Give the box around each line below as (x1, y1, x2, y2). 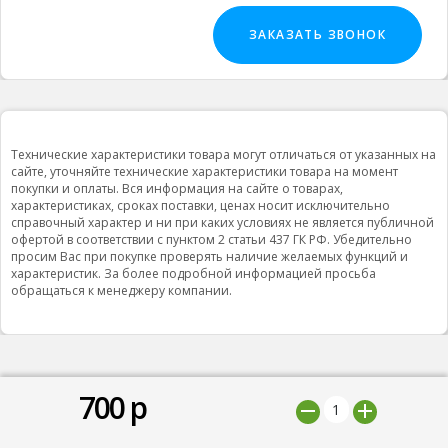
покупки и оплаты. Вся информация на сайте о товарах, (11, 180, 343, 197)
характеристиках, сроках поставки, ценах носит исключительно (11, 197, 390, 214)
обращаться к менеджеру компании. (11, 282, 232, 299)
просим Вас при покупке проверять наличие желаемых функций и (11, 248, 408, 265)
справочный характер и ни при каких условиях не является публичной (11, 214, 434, 231)
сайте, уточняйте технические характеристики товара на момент (11, 163, 398, 180)
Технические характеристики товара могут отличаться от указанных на (11, 146, 436, 163)
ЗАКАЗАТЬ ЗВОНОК (249, 26, 386, 43)
